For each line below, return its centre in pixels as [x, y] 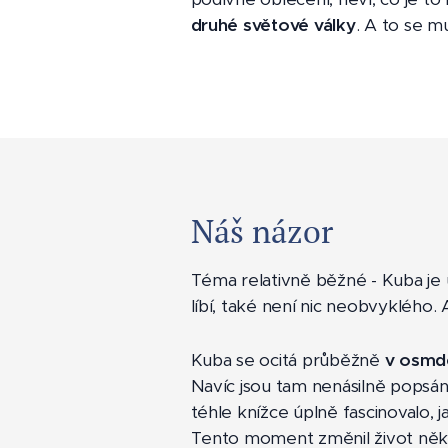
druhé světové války [273, 25]
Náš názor [261, 231]
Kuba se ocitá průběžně [287, 360]
